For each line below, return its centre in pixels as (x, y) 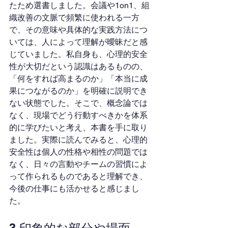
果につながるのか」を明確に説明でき (78, 91)
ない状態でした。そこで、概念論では (78, 103)
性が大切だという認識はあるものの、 (78, 66)
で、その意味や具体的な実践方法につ (78, 30)
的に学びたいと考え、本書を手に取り (78, 127)
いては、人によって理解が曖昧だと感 (78, 42)
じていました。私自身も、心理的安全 (78, 54)
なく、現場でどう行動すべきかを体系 (78, 115)
